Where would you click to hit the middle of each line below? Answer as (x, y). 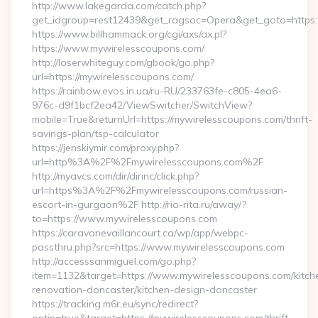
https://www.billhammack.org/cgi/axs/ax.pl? (129, 34)
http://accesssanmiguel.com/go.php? (114, 261)
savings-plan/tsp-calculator (95, 133)
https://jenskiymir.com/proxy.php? (105, 148)
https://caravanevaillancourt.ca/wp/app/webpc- (140, 233)
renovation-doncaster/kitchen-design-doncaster (144, 290)
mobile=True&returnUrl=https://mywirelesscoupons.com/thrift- (172, 119)
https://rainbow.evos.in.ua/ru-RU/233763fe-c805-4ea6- (157, 91)
